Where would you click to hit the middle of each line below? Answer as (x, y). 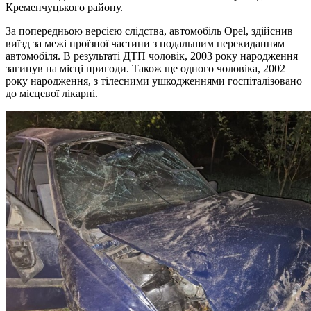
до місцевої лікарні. (52, 93)
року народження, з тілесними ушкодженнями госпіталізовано (154, 81)
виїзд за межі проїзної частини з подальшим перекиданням (145, 43)
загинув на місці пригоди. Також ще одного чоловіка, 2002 (145, 68)
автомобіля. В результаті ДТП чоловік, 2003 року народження (152, 56)
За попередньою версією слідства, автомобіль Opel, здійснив (149, 31)
